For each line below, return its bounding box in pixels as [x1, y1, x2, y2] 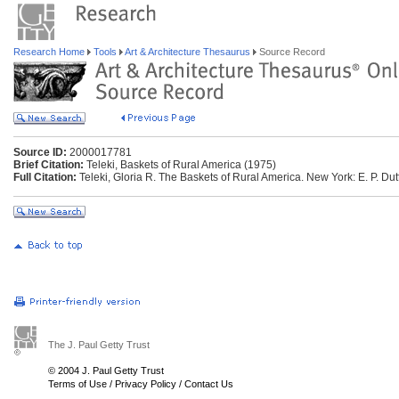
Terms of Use [48, 379, 107, 389]
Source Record [256, 46, 325, 57]
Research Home [13, 46, 87, 57]
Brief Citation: [13, 159, 84, 171]
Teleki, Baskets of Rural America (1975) [84, 159, 276, 171]
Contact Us [184, 379, 233, 389]
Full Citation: [13, 171, 77, 183]
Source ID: [13, 146, 67, 159]
